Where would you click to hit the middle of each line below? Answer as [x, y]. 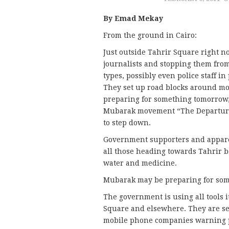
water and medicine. [140, 163]
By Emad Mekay [133, 19]
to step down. [127, 123]
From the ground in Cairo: [150, 36]
